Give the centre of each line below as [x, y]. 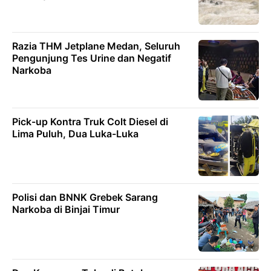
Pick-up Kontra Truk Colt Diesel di [90, 121]
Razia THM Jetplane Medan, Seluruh [96, 46]
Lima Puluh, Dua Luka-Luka [75, 133]
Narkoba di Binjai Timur [66, 209]
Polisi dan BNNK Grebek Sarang [85, 197]
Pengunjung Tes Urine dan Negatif [92, 58]
